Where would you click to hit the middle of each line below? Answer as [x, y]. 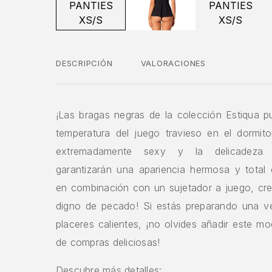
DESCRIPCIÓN [84, 63]
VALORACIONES [173, 63]
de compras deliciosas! [108, 242]
